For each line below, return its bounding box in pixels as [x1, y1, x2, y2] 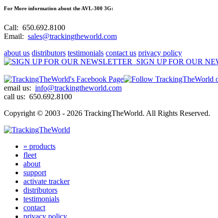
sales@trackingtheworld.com [28, 32, 117, 40]
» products [23, 142, 55, 150]
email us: [4, 83, 35, 92]
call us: [4, 92, 29, 101]
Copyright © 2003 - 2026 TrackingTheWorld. [4, 109, 145, 117]
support [23, 168, 46, 177]
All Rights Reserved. [145, 109, 210, 117]
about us [4, 48, 30, 57]
